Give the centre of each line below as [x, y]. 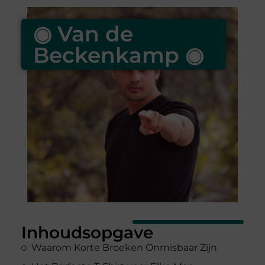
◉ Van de [83, 34]
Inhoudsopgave [87, 233]
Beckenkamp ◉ [118, 55]
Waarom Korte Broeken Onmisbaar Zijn [124, 248]
